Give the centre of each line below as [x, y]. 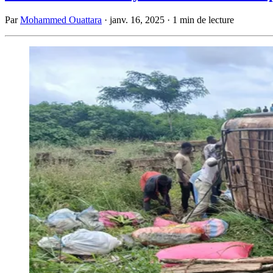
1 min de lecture [203, 19]
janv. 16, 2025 [137, 19]
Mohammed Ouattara [61, 19]
